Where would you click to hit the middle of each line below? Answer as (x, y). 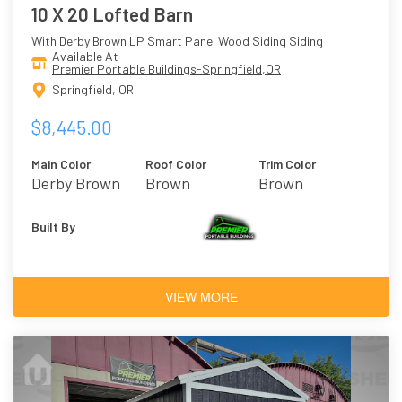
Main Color (61, 163)
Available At (85, 56)
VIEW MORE (201, 297)
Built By (53, 226)
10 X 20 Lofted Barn (112, 13)
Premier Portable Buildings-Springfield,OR (166, 68)
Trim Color (288, 163)
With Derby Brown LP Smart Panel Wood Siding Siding (177, 40)
